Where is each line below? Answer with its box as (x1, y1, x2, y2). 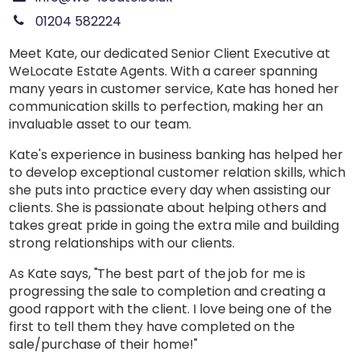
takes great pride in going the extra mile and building (9, 215, 339, 235)
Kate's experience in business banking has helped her (9, 145, 343, 164)
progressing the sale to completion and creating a (9, 281, 325, 301)
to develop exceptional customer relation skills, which (9, 162, 346, 182)
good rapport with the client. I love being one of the (9, 299, 332, 318)
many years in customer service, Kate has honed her (9, 79, 339, 98)
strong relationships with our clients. (9, 233, 235, 252)
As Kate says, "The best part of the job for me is (9, 264, 305, 283)
